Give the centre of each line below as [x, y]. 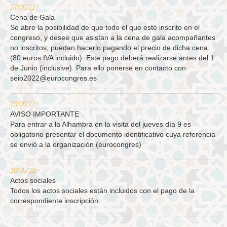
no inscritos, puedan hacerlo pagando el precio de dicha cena [109, 48]
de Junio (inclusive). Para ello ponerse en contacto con [98, 68]
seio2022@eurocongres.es [53, 78]
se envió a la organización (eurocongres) [76, 145]
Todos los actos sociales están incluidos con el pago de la [102, 191]
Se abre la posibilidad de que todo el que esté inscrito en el [105, 28]
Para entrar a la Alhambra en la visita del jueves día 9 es [101, 124]
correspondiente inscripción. [55, 201]
